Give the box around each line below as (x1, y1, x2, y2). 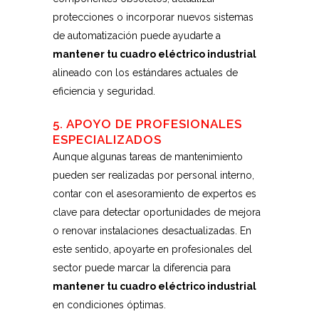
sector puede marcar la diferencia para (53, 262, 231, 273)
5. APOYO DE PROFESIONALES (53, 117, 242, 131)
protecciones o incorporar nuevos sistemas (53, 11, 253, 23)
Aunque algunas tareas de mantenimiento (53, 151, 243, 162)
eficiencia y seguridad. (53, 85, 155, 97)
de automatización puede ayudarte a (53, 30, 221, 41)
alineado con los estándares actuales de (53, 67, 238, 78)
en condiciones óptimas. (53, 299, 166, 310)
